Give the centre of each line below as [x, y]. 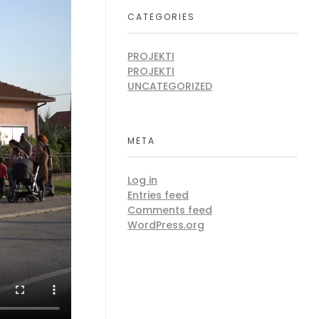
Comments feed [170, 210]
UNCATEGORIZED [170, 87]
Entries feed [158, 195]
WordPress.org [166, 225]
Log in [142, 181]
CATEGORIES [161, 17]
